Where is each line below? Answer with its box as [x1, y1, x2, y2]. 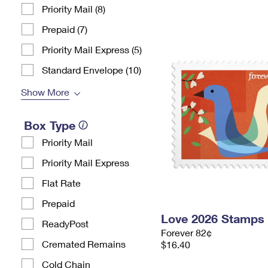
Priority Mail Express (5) [42, 44, 142, 55]
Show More [21, 86, 69, 98]
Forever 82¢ [161, 227, 212, 238]
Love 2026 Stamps [161, 211, 264, 226]
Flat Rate [42, 177, 81, 188]
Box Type [24, 118, 75, 132]
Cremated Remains [42, 238, 126, 249]
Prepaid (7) [42, 23, 87, 35]
